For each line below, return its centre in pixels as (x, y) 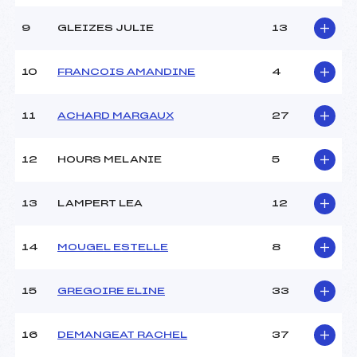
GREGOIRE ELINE (111, 291)
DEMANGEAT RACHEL (122, 335)
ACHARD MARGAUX (116, 116)
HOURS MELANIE (110, 160)
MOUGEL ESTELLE (113, 247)
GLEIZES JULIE (106, 28)
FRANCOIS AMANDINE (126, 72)
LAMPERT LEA (100, 204)
